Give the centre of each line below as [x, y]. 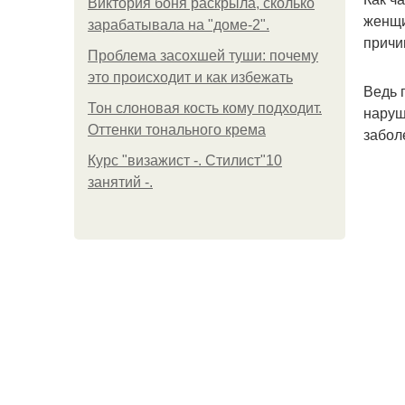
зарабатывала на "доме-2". [179, 25]
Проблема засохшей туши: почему [203, 56]
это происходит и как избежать [190, 77]
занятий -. [120, 182]
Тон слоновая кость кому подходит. [205, 108]
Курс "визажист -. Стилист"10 [185, 160]
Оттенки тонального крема [177, 130]
